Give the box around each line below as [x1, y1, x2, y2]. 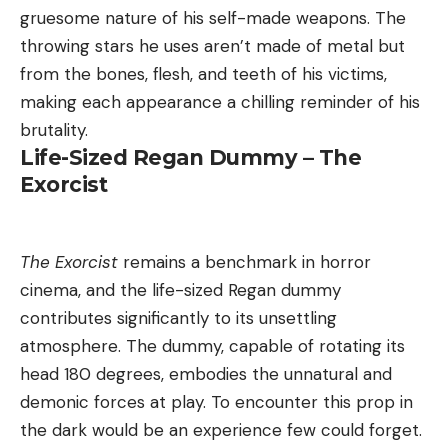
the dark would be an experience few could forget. [20, 419, 422, 442]
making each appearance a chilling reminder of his [20, 90, 420, 113]
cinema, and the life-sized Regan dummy [20, 279, 341, 302]
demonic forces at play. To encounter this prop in [20, 391, 413, 414]
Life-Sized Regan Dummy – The [20, 144, 361, 170]
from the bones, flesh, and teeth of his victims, [20, 62, 387, 85]
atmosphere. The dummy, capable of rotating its [20, 335, 405, 358]
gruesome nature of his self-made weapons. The [20, 6, 406, 29]
